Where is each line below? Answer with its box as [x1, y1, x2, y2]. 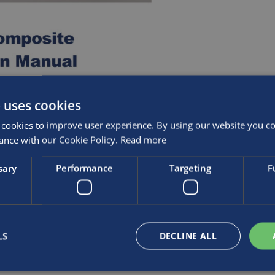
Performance [56, 161, 114, 174]
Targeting [169, 161, 212, 174]
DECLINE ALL [159, 230, 217, 241]
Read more [120, 133, 166, 145]
